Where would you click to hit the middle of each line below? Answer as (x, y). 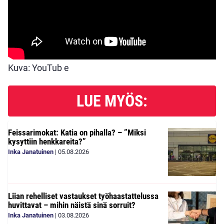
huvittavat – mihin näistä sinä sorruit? (72, 205)
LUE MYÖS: (112, 101)
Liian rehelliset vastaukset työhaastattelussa (83, 196)
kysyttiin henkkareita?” (47, 141)
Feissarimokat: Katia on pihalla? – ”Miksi (77, 132)
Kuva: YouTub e (38, 68)
